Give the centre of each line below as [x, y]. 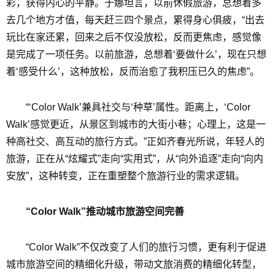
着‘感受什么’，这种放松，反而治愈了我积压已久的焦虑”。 [133, 72]
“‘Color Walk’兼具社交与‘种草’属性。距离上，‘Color [138, 107]
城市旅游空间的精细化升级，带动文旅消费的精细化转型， [134, 264]
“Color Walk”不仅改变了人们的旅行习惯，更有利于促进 [146, 247]
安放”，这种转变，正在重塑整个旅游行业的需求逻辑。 [126, 176]
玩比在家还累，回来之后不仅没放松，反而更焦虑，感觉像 [134, 37]
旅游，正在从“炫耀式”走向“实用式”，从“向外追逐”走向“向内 [135, 159]
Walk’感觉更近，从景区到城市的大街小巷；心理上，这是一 [136, 124]
